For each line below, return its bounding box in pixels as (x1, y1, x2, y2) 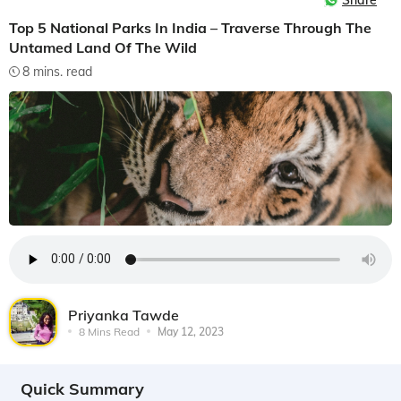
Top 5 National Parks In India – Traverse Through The (9, 19, 371, 37)
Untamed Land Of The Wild (9, 38, 197, 56)
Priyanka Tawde (68, 305, 179, 324)
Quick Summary (21, 378, 144, 399)
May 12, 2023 (158, 324, 224, 338)
